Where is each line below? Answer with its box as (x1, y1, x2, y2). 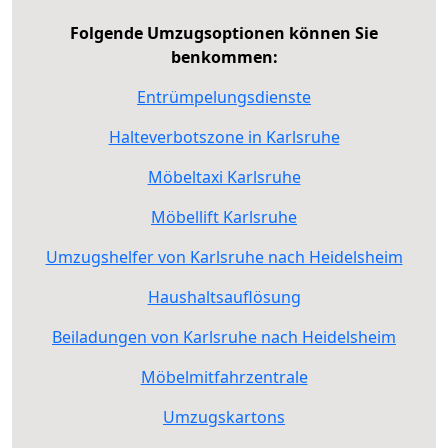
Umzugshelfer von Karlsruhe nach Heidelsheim (45, 245, 403, 268)
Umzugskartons (163, 405, 285, 428)
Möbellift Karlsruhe (151, 205, 297, 228)
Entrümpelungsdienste (137, 85, 311, 108)
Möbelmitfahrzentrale (140, 365, 308, 388)
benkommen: (170, 45, 278, 68)
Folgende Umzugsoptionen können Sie (70, 21, 378, 44)
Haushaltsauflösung (147, 285, 301, 308)
